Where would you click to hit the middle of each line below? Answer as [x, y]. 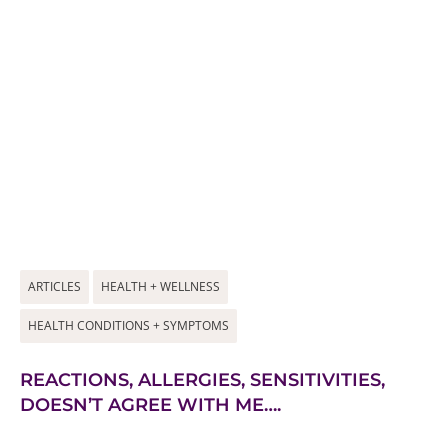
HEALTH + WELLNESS [160, 286]
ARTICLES [54, 286]
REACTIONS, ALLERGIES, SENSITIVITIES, [202, 380]
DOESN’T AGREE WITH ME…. [150, 405]
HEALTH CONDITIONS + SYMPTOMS [128, 325]
